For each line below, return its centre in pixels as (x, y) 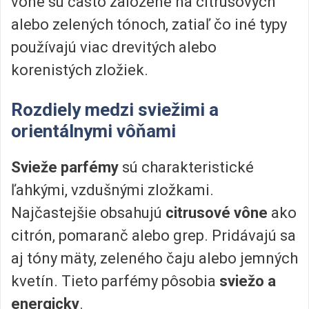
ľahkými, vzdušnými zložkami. (112, 190)
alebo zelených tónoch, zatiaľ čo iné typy (149, 24)
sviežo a (248, 281)
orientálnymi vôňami (93, 131)
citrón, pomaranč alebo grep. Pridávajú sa (153, 235)
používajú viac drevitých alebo (114, 47)
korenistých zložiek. (80, 70)
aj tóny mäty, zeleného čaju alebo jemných (154, 258)
